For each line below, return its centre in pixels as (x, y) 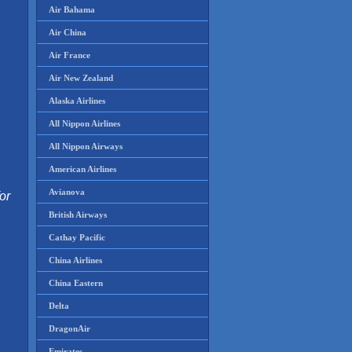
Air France (70, 55)
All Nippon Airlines (84, 123)
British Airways (78, 214)
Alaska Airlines (77, 101)
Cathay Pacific (77, 237)
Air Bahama (72, 9)
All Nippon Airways (86, 146)
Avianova (67, 192)
